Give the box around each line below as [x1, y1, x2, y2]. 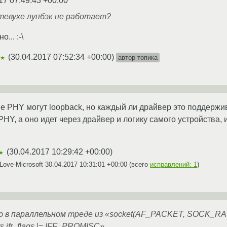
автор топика [118, 53, 158, 61]
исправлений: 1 [150, 160, 197, 168]
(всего [127, 160, 150, 168]
